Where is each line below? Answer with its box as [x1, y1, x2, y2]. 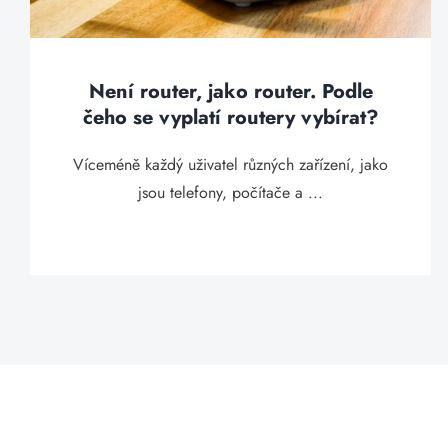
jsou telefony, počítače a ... [138, 181, 324, 204]
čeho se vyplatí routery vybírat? [82, 103, 379, 132]
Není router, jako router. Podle [88, 77, 373, 106]
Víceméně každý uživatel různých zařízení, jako [73, 153, 389, 176]
